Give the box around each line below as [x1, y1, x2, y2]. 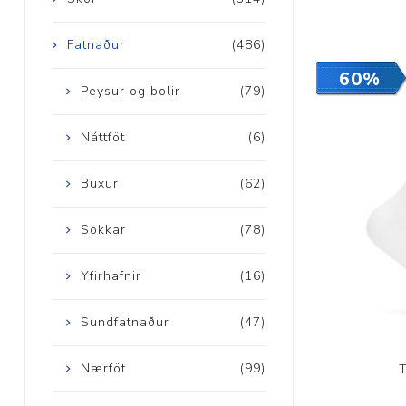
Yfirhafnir [80, 267, 141, 285]
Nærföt [80, 360, 126, 378]
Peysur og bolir [80, 82, 180, 101]
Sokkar [80, 221, 126, 239]
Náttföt [80, 129, 125, 147]
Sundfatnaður [80, 314, 169, 332]
